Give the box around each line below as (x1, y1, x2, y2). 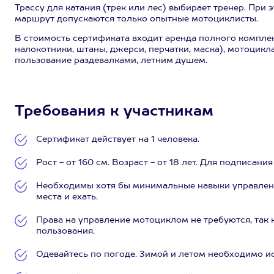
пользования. (36, 227, 95, 235)
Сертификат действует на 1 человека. (36, 135, 199, 144)
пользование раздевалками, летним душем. (15, 56, 207, 65)
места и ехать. (36, 193, 98, 201)
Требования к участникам (15, 105, 213, 119)
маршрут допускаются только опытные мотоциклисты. (15, 15, 258, 23)
